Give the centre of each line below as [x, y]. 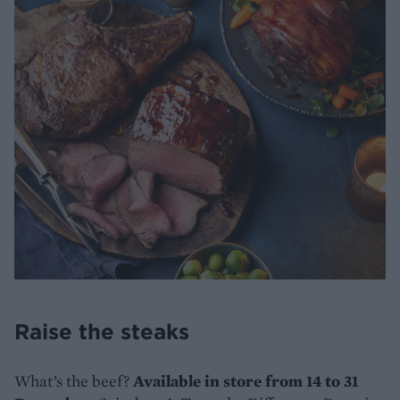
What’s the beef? [74, 380]
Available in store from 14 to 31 [246, 380]
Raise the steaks [102, 331]
